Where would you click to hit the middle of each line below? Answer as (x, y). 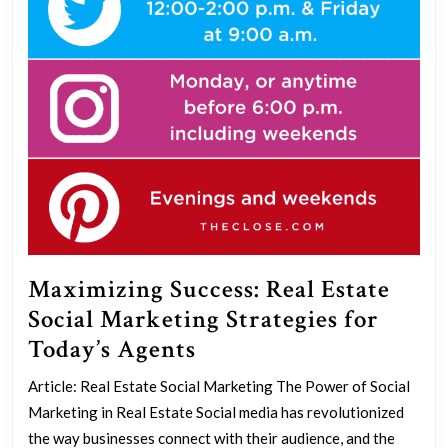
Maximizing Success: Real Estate (209, 290)
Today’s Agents (112, 350)
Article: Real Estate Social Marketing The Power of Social (219, 386)
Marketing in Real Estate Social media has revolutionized (216, 412)
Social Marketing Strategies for (203, 320)
